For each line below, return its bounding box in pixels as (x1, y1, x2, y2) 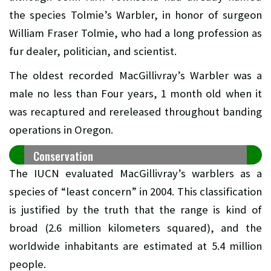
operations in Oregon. (9, 122, 113, 137)
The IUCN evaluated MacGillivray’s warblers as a (9, 166, 262, 180)
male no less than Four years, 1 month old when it (9, 86, 262, 100)
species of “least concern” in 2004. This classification (9, 184, 262, 198)
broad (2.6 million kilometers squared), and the (9, 220, 262, 235)
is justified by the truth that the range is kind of (9, 202, 262, 217)
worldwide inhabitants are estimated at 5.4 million (9, 238, 262, 253)
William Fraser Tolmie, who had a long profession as (9, 25, 262, 40)
